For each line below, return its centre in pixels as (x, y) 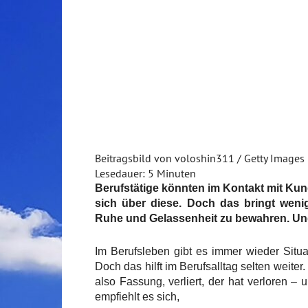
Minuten (176, 174)
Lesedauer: (120, 174)
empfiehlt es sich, (137, 297)
